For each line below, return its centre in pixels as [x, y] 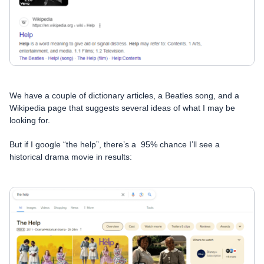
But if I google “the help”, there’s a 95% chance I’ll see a [115, 144]
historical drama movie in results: [71, 156]
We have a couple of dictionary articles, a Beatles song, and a [124, 95]
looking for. [30, 120]
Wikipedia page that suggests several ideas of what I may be [122, 108]
